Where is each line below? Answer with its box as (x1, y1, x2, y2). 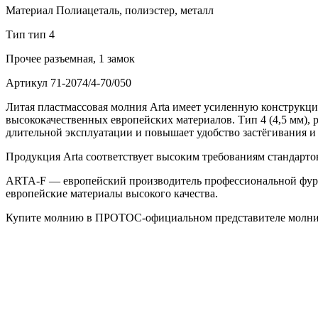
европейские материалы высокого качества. (6, 187, 218, 200)
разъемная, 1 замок (41, 53, 135, 65)
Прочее (6, 53, 41, 65)
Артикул (6, 77, 48, 89)
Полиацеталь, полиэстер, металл (53, 4, 214, 17)
